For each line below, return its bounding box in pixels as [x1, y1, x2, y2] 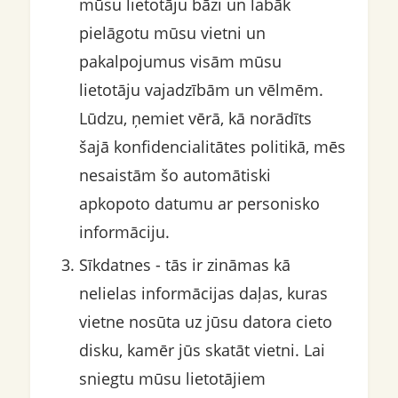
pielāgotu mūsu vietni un [78, 22, 266, 44]
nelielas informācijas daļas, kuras [78, 283, 328, 305]
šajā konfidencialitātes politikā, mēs [78, 136, 346, 158]
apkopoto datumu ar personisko [78, 193, 320, 215]
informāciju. [78, 221, 170, 243]
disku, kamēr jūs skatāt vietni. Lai [78, 339, 325, 362]
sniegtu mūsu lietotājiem [78, 368, 266, 390]
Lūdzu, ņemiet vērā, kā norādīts [78, 107, 312, 130]
